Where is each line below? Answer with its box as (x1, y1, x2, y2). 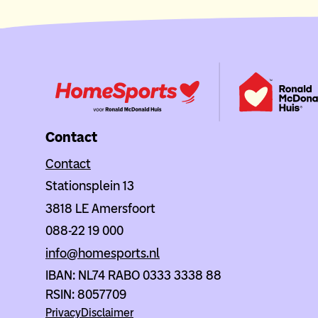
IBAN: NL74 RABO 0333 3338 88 (45, 268, 221, 284)
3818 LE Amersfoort (45, 200, 155, 216)
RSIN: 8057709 (45, 287, 126, 303)
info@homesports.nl (45, 245, 160, 261)
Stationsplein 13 (45, 178, 134, 194)
